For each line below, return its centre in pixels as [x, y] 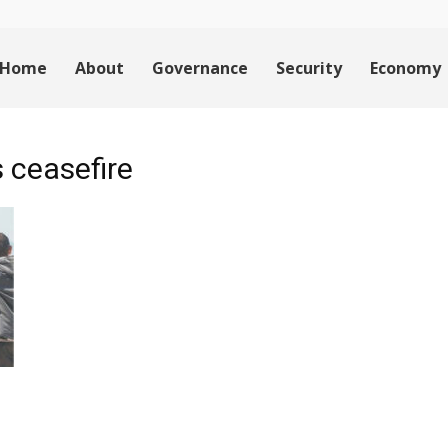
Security [309, 68]
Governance [200, 68]
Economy [405, 68]
